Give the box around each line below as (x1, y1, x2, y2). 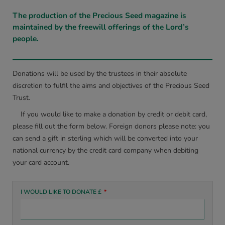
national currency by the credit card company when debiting (13, 146, 198, 155)
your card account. (13, 158, 69, 167)
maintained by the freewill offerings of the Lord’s (13, 22, 189, 32)
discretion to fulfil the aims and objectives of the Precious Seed (13, 81, 209, 90)
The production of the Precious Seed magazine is (13, 10, 186, 21)
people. (13, 33, 39, 44)
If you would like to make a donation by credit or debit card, (21, 109, 207, 119)
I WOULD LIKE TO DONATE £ (21, 188, 103, 196)
